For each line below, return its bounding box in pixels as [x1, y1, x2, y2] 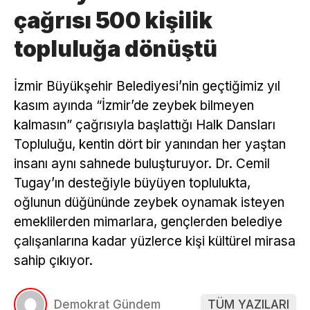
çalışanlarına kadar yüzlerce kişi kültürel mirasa [14, 233, 295, 250]
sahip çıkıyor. [14, 253, 93, 269]
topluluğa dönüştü [14, 35, 217, 63]
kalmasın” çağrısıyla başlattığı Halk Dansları [14, 117, 275, 134]
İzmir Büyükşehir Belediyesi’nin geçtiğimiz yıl [14, 78, 280, 95]
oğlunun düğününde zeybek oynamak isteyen [14, 194, 284, 211]
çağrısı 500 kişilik [14, 7, 212, 35]
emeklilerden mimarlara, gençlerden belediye [14, 214, 282, 230]
